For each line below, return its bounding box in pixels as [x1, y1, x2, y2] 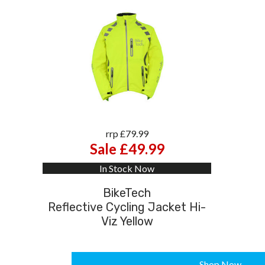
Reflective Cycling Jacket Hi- [48, 199, 206, 214]
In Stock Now [99, 162, 154, 174]
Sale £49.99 [89, 140, 164, 157]
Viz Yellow [101, 214, 153, 228]
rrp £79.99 [105, 127, 148, 139]
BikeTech [103, 185, 151, 200]
